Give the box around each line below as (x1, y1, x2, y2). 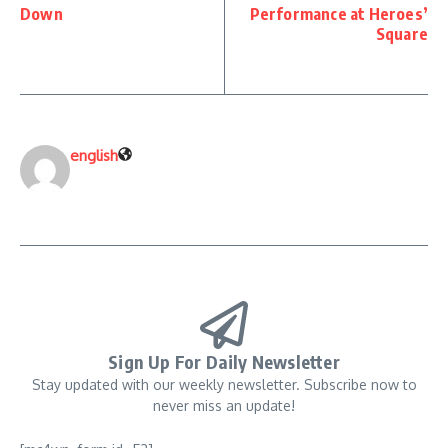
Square (375, 24, 428, 44)
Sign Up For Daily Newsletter (108, 350, 340, 373)
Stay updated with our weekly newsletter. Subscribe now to (31, 376, 417, 393)
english (70, 146, 118, 165)
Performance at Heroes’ (249, 4, 428, 24)
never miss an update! (153, 397, 295, 414)
